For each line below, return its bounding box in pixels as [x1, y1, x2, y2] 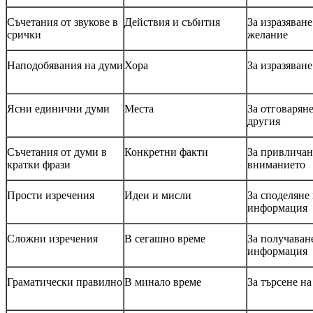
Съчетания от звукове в [7, 15, 118, 28]
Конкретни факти [124, 145, 208, 158]
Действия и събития [124, 15, 220, 28]
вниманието [247, 158, 305, 170]
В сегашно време [124, 232, 205, 245]
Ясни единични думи [7, 102, 110, 115]
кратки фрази [7, 158, 71, 170]
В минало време [124, 275, 201, 288]
